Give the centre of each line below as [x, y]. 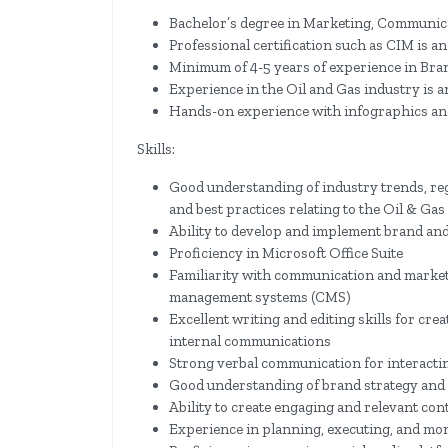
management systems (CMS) [260, 297]
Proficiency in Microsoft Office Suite [286, 253]
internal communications [250, 341]
